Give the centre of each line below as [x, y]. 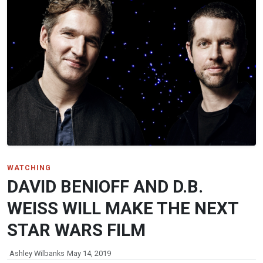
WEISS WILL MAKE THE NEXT [123, 208]
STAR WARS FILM [76, 230]
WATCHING [29, 168]
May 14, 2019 [89, 253]
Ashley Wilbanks [37, 253]
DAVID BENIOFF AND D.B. [105, 186]
